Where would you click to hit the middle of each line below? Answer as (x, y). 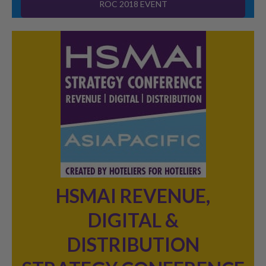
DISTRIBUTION (133, 244)
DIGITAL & (133, 220)
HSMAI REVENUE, (133, 195)
